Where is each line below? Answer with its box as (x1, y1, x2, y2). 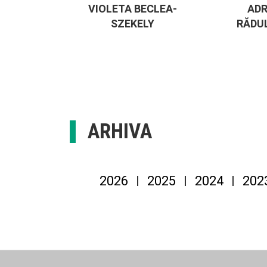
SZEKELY (110, 17, 154, 30)
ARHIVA (88, 119, 152, 144)
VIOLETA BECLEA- (88, 2, 177, 15)
